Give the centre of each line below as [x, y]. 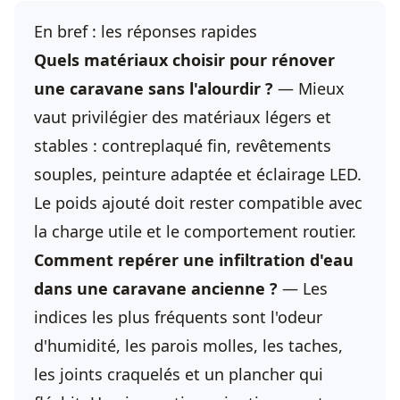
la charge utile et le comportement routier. [195, 231]
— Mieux [309, 88]
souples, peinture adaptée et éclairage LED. [198, 174]
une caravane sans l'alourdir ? [154, 88]
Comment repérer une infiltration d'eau [194, 260]
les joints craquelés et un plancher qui [179, 374]
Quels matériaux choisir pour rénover [184, 60]
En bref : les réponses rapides [146, 31]
